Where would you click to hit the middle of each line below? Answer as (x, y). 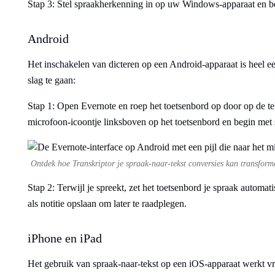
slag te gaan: (52, 80)
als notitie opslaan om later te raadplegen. (107, 203)
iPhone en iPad (65, 238)
